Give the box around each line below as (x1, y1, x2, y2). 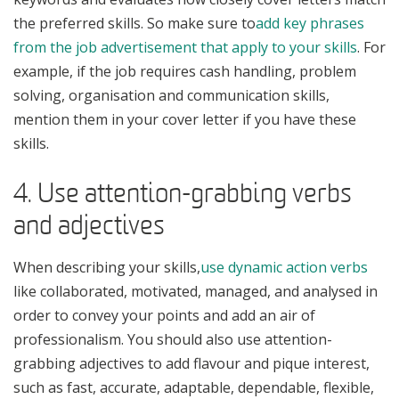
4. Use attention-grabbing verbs (13, 175, 352, 210)
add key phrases (256, 12, 364, 33)
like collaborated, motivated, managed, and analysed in (13, 281, 378, 301)
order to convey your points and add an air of (13, 305, 315, 325)
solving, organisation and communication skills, (13, 85, 330, 105)
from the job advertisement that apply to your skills (13, 37, 357, 57)
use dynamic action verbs (200, 256, 368, 277)
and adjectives (13, 208, 165, 242)
